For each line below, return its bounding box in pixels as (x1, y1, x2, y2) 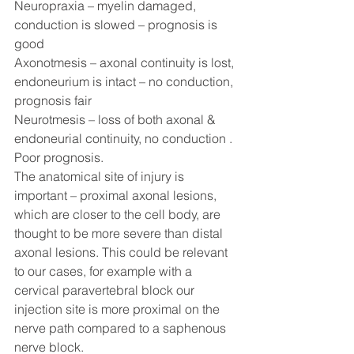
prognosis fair (14, 92, 92, 108)
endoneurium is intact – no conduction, (14, 73, 236, 89)
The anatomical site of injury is (14, 168, 187, 184)
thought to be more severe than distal (14, 225, 226, 241)
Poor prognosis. (14, 149, 107, 165)
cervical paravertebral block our (14, 282, 198, 298)
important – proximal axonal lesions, (14, 187, 220, 203)
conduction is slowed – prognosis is (14, 17, 220, 32)
